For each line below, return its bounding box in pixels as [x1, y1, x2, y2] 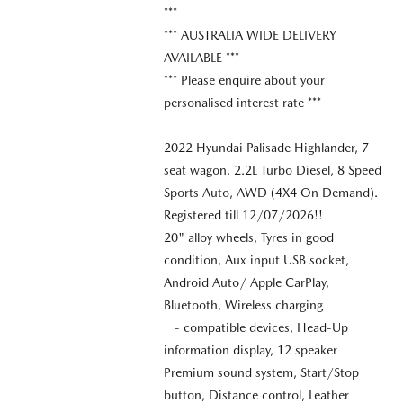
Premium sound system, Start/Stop [163, 364, 359, 380]
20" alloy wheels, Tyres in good [163, 229, 334, 245]
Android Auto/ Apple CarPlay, [163, 274, 329, 290]
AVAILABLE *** [163, 49, 239, 65]
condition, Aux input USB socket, [163, 252, 349, 267]
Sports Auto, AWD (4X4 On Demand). [163, 184, 378, 200]
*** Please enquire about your [163, 72, 325, 87]
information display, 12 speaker [163, 342, 337, 357]
